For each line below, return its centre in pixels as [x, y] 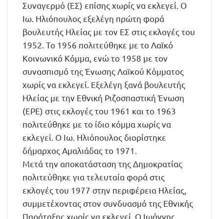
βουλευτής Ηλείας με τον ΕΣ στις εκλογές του [109, 32]
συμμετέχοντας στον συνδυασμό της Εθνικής [108, 203]
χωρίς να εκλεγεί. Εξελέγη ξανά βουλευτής [104, 84]
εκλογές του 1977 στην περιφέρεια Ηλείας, [104, 190]
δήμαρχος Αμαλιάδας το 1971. [80, 150]
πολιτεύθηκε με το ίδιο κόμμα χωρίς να [97, 124]
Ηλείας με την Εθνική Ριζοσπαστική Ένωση [103, 98]
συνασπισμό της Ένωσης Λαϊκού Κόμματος [103, 71]
